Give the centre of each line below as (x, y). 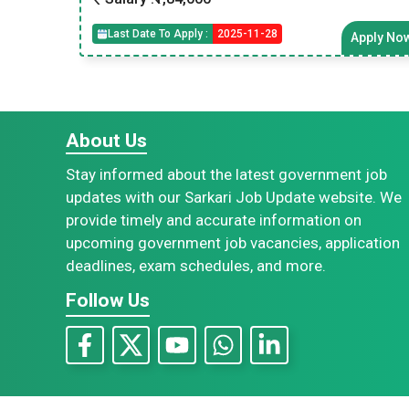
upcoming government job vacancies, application (233, 243)
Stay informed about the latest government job (226, 174)
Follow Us (108, 300)
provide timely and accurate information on (214, 220)
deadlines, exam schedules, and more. (196, 266)
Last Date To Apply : (158, 34)
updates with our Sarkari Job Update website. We (234, 197)
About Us (106, 141)
